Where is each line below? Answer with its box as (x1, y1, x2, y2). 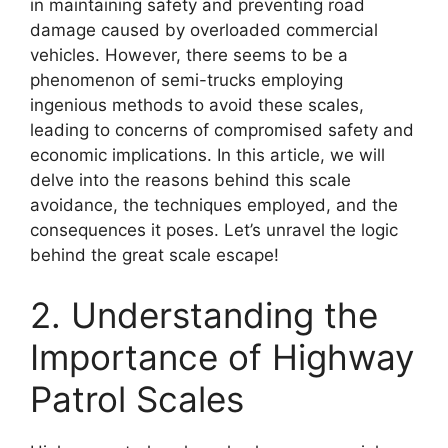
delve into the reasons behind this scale (30, 170, 351, 190)
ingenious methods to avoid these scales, (30, 95, 364, 115)
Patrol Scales (30, 377, 244, 420)
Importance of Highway (30, 335, 414, 378)
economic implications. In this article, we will (30, 145, 385, 165)
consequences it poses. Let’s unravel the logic (30, 220, 398, 240)
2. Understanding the (30, 293, 378, 336)
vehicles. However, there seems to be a (30, 45, 348, 65)
